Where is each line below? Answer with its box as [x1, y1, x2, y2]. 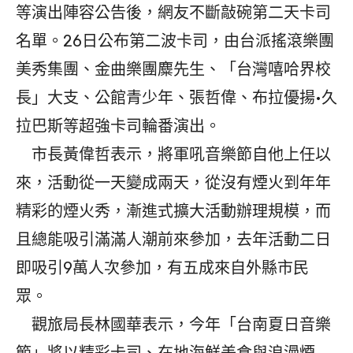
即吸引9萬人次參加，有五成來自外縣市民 [16, 258, 309, 277]
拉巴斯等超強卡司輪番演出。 [16, 116, 221, 136]
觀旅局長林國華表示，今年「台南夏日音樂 [16, 314, 331, 334]
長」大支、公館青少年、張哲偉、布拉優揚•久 [16, 87, 337, 107]
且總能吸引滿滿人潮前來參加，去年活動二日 [16, 229, 331, 249]
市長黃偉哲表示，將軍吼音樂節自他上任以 [16, 144, 331, 164]
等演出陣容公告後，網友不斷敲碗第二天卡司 [16, 2, 331, 22]
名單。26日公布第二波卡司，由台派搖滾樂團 [16, 31, 334, 50]
